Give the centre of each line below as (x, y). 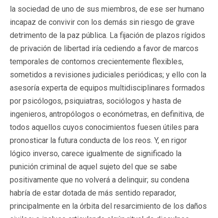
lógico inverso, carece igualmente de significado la (96, 153)
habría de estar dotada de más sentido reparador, (93, 193)
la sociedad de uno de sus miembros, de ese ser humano (107, 9)
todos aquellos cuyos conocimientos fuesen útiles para (104, 127)
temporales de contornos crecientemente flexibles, (97, 61)
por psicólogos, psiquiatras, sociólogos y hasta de (96, 101)
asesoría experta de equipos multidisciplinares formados (107, 88)
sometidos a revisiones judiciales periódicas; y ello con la (108, 74)
